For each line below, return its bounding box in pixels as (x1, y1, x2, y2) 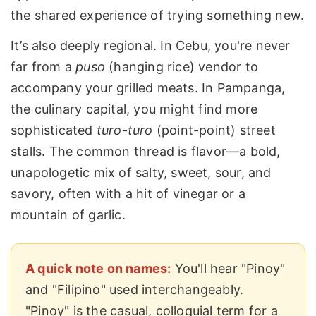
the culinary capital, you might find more (11, 102, 258, 117)
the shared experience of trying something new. (11, 7, 305, 23)
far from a (11, 59, 76, 75)
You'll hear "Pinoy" (171, 261, 286, 276)
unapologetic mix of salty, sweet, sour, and (11, 165, 272, 181)
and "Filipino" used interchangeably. (25, 282, 244, 298)
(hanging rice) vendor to (105, 59, 259, 75)
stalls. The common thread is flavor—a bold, (11, 144, 281, 159)
